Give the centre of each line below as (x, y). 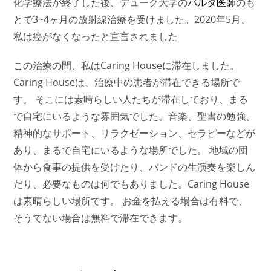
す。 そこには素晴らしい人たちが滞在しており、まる (131, 99)
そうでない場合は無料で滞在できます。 (101, 218)
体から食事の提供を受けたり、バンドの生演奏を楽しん (135, 167)
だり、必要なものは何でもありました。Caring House (132, 184)
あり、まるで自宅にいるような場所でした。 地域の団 (131, 150)
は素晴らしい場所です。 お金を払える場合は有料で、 (131, 201)
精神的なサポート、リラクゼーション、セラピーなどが (135, 133)
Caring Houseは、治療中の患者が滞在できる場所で (127, 82)
